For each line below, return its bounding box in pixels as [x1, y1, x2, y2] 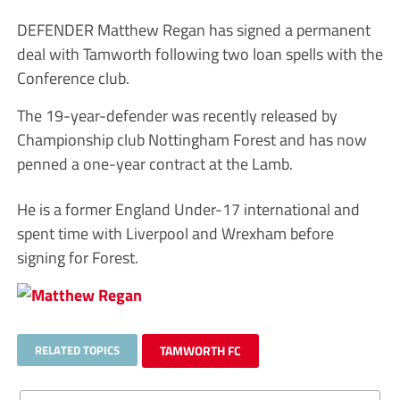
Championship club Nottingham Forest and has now [16, 126, 367, 152]
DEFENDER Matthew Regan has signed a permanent [16, 16, 371, 42]
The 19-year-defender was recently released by [16, 102, 337, 128]
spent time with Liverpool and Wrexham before [16, 220, 334, 246]
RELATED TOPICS [34, 340, 120, 359]
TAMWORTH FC [159, 340, 241, 360]
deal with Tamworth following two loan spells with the [16, 40, 383, 66]
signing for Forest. [16, 244, 138, 270]
